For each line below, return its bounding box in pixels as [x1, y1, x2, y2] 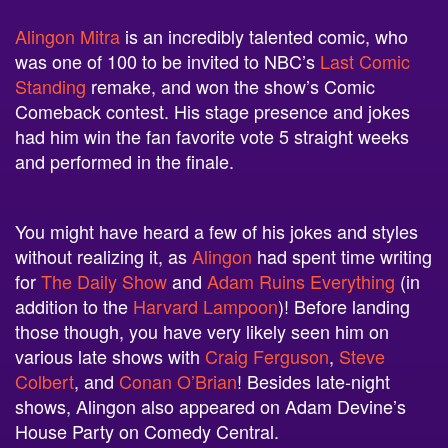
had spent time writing [252, 227, 432, 254]
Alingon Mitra [15, 7, 120, 34]
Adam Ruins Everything [207, 252, 395, 279]
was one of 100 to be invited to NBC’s [15, 32, 320, 59]
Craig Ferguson [205, 327, 329, 354]
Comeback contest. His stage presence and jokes [15, 82, 410, 109]
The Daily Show [41, 252, 167, 279]
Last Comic [320, 32, 410, 59]
